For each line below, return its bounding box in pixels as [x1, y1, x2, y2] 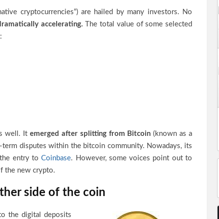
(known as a [151, 130, 192, 137]
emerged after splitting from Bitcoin [29, 130, 151, 137]
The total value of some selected [83, 21, 193, 28]
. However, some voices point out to [71, 154, 193, 162]
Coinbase [41, 154, 71, 162]
